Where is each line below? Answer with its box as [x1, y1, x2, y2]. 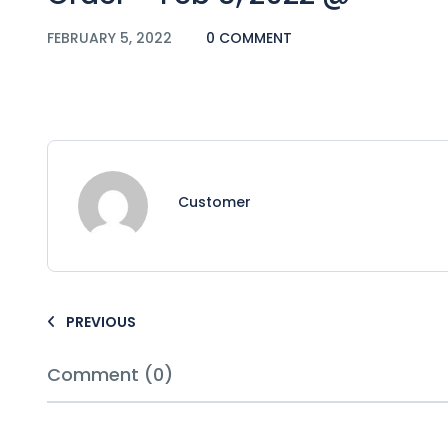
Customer [178, 191, 251, 212]
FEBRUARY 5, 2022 [47, 27, 176, 48]
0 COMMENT [206, 27, 292, 48]
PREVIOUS [66, 311, 136, 332]
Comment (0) [47, 361, 173, 387]
